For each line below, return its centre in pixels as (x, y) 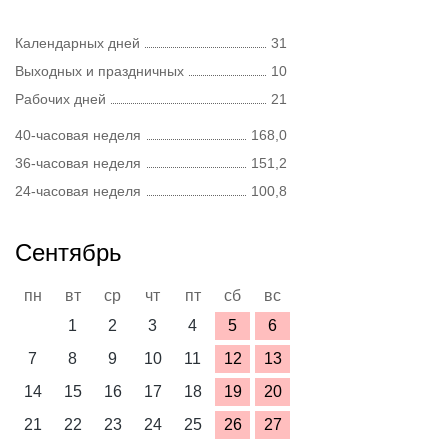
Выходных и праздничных (99, 71)
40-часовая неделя (78, 135)
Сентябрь (68, 252)
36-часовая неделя (78, 163)
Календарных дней (77, 43)
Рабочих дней (60, 99)
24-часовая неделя (78, 191)
